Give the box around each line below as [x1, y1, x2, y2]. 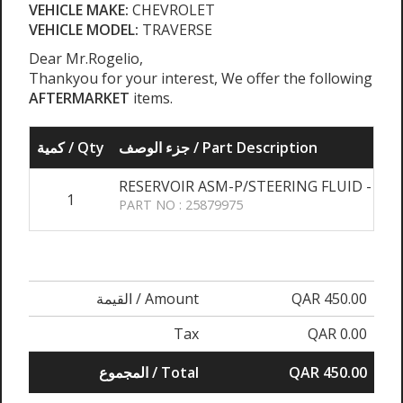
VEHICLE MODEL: [29, 20, 139, 40]
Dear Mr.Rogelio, [29, 49, 143, 69]
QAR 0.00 [308, 324, 367, 345]
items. [133, 88, 173, 109]
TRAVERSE [139, 20, 212, 40]
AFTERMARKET [29, 88, 133, 109]
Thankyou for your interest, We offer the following [29, 68, 372, 89]
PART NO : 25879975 [119, 196, 243, 214]
